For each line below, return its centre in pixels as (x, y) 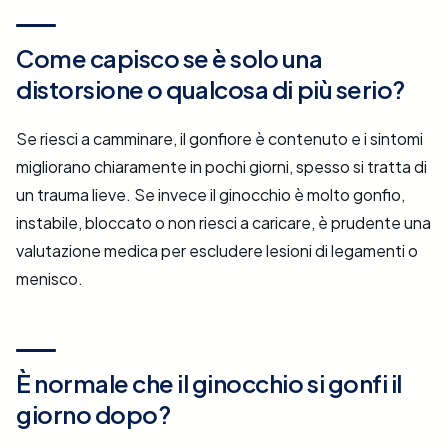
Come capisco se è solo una (169, 58)
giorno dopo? (93, 414)
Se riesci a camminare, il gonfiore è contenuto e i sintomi (219, 139)
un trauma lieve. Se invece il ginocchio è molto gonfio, (210, 195)
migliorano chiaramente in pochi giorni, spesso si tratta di (221, 167)
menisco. (49, 279)
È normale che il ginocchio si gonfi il (209, 383)
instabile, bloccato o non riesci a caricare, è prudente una (223, 223)
